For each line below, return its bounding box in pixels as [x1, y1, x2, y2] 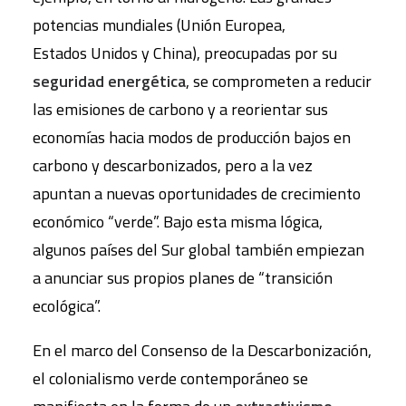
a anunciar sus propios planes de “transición [33, 266, 333, 290]
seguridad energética [33, 69, 186, 93]
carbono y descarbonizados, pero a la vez [33, 153, 313, 178]
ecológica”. [33, 294, 101, 318]
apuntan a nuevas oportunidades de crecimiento [33, 181, 361, 206]
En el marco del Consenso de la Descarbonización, [33, 338, 372, 362]
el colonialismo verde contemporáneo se [33, 366, 308, 391]
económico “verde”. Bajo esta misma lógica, [33, 209, 323, 234]
